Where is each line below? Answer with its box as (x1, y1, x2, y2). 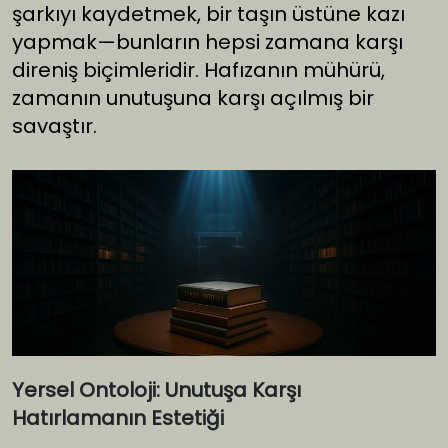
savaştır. (12, 112, 97, 141)
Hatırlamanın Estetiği (12, 404, 224, 433)
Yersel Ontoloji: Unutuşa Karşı (12, 376, 301, 405)
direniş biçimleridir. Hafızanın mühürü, (12, 56, 385, 85)
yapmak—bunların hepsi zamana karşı (12, 28, 403, 57)
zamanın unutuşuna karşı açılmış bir (12, 84, 374, 113)
